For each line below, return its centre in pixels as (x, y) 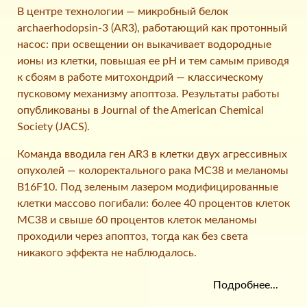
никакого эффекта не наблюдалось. (107, 253)
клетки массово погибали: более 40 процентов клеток (153, 204)
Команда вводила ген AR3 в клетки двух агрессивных (152, 155)
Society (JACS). (53, 127)
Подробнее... (246, 285)
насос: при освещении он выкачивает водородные (144, 45)
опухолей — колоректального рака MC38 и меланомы (153, 171)
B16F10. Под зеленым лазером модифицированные (148, 187)
